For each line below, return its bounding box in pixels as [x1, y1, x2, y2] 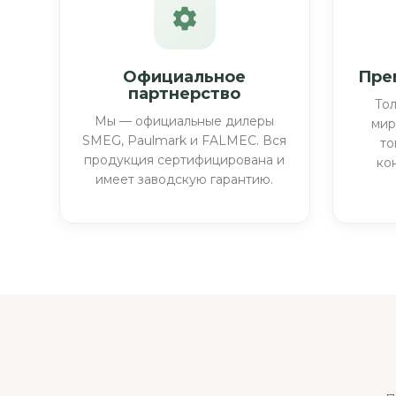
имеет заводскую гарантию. [95, 171, 274, 187]
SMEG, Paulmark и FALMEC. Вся [82, 132, 287, 148]
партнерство [128, 83, 241, 103]
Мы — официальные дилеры [95, 112, 275, 129]
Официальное [123, 66, 247, 87]
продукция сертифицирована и [84, 151, 286, 168]
